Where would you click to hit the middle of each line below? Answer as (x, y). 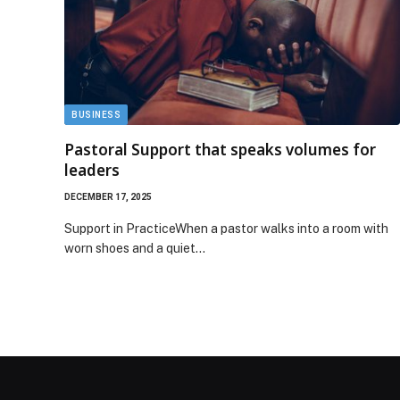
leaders (92, 170)
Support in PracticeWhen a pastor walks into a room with (226, 229)
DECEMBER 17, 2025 (108, 197)
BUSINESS (96, 115)
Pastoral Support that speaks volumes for (220, 150)
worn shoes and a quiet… (135, 248)
